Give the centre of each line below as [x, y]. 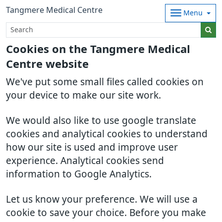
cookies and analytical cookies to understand [107, 134]
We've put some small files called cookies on [105, 82]
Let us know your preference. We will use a [102, 199]
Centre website [47, 64]
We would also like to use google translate [101, 121]
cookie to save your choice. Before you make [106, 213]
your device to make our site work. [83, 95]
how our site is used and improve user [92, 147]
